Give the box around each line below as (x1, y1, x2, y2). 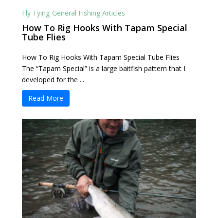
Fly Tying (21, 8, 50, 18)
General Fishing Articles (52, 8, 125, 18)
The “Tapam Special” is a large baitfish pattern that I (21, 64, 185, 73)
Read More (28, 93, 63, 103)
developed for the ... (21, 75, 84, 85)
